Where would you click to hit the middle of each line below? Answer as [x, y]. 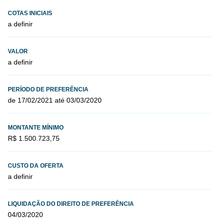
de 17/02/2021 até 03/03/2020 [55, 100]
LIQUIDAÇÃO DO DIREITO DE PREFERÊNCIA [71, 204]
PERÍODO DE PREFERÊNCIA [48, 89]
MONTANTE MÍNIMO [36, 128]
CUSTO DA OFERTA [36, 166]
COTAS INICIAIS [30, 13]
